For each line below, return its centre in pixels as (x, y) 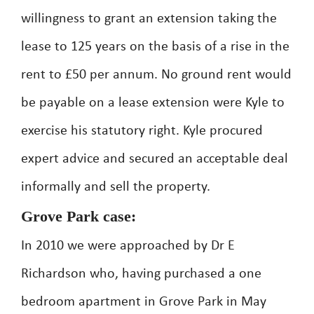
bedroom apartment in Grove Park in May (144, 302)
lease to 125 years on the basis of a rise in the (155, 47)
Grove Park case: (78, 216)
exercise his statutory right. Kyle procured (142, 131)
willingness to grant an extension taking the (149, 19)
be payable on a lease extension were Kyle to (153, 103)
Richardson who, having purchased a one (141, 274)
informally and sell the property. (116, 187)
